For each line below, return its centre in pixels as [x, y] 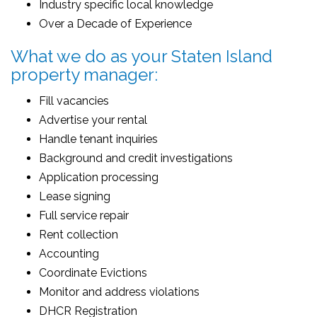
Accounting [69, 254]
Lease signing [75, 196]
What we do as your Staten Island [142, 56]
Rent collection [79, 235]
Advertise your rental [93, 120]
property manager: [84, 75]
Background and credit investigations [136, 158]
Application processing [99, 177]
